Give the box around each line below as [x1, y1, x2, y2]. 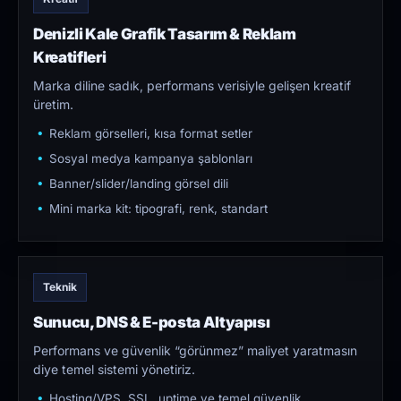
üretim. [33, 97, 73, 113]
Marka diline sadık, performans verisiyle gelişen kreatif [33, 78, 351, 94]
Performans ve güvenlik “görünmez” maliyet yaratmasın [33, 343, 357, 359]
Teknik [43, 280, 77, 294]
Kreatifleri [33, 48, 107, 67]
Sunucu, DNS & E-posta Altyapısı [33, 313, 270, 332]
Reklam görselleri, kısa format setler [49, 126, 252, 141]
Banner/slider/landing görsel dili [49, 176, 228, 192]
